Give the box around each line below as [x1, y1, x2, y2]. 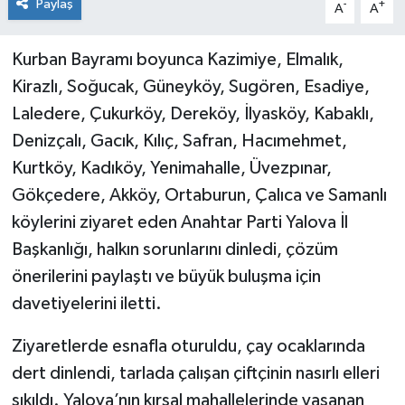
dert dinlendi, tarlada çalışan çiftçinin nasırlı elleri [11, 364, 380, 383]
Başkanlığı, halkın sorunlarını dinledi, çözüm [11, 240, 338, 259]
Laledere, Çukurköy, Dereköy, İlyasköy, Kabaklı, [11, 105, 374, 124]
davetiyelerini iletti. [11, 295, 162, 314]
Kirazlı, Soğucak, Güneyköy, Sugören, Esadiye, [11, 78, 370, 97]
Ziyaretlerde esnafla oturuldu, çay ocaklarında [11, 337, 365, 356]
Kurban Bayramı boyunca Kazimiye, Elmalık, [11, 51, 344, 70]
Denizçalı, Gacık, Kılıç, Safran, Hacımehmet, [11, 132, 347, 151]
